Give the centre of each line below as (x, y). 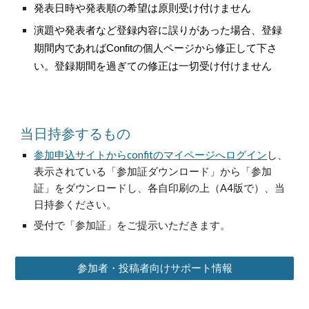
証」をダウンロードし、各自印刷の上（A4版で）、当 (160, 188)
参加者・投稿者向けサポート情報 (154, 268)
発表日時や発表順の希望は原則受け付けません (143, 8)
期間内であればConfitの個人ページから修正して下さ (156, 48)
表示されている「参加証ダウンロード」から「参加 (153, 171)
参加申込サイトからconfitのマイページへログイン (151, 155)
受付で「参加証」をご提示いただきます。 (132, 225)
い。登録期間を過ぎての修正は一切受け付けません (153, 66)
